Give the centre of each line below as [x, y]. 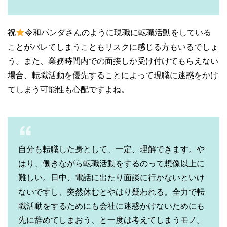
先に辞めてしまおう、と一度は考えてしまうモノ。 [111, 220]
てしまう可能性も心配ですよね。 [68, 89]
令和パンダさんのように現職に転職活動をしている [118, 32]
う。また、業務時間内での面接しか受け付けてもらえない [113, 61]
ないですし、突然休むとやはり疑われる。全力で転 [111, 191]
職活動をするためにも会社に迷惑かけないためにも [111, 205]
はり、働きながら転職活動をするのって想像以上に [111, 163]
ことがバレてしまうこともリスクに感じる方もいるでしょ [113, 46]
